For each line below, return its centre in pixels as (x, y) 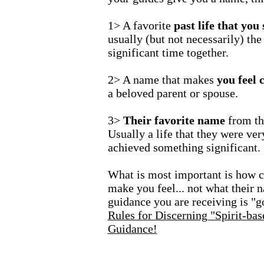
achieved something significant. (184, 147)
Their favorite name (174, 120)
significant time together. (168, 52)
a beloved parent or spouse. (173, 93)
